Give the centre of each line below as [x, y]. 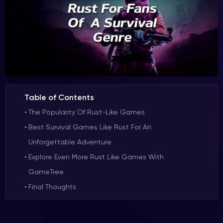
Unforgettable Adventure [70, 142]
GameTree [46, 171]
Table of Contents [59, 97]
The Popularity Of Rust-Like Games [86, 112]
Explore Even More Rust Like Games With [96, 157]
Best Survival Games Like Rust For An [90, 127]
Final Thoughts [52, 186]
